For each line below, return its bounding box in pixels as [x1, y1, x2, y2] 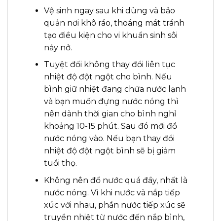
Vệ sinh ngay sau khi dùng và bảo [43, 5, 175, 15]
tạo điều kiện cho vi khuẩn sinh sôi [43, 30, 178, 40]
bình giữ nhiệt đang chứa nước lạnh [43, 84, 186, 94]
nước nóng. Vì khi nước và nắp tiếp [43, 187, 180, 197]
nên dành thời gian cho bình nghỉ [43, 109, 176, 119]
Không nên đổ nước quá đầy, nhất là [43, 175, 187, 185]
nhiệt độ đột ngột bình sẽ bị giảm [43, 146, 176, 156]
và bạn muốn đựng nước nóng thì [43, 97, 179, 107]
